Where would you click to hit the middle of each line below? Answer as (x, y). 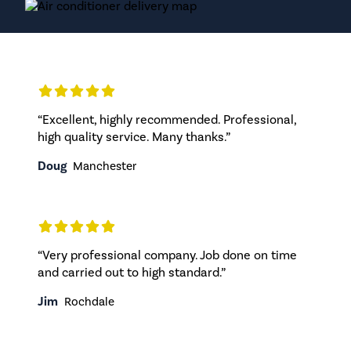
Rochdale (89, 301)
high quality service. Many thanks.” (134, 136)
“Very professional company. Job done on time (167, 255)
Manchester (105, 166)
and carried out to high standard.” (132, 272)
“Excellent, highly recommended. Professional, (167, 119)
